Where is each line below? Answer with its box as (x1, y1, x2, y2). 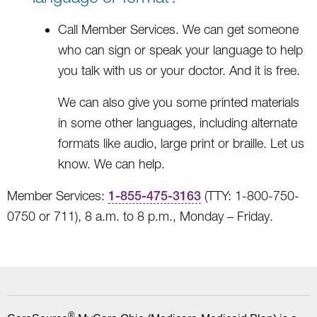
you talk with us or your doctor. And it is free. (58, 62, 300, 78)
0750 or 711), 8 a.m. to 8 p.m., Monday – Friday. (7, 208, 273, 224)
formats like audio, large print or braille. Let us (58, 135, 304, 151)
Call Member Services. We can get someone (58, 21, 299, 37)
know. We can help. (58, 156, 165, 171)
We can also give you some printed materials (58, 94, 299, 110)
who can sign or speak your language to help (58, 42, 303, 57)
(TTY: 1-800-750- (201, 188, 299, 203)
